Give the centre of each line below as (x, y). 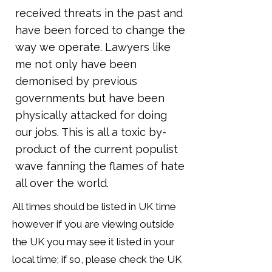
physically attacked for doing (91, 115)
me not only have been (76, 64)
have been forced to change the (100, 30)
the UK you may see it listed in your (93, 242)
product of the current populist (97, 149)
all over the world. (62, 183)
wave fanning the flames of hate (100, 166)
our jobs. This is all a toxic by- (91, 132)
